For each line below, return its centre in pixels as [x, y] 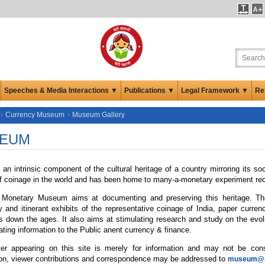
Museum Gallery [98, 114]
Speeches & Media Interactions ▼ [61, 90]
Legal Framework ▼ [215, 90]
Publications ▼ [149, 90]
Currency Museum [35, 114]
